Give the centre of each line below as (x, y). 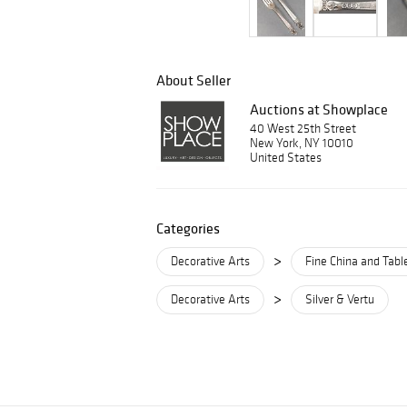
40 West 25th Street (303, 129)
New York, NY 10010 (302, 143)
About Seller (194, 80)
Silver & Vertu (340, 299)
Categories (188, 228)
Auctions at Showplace (319, 109)
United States (286, 158)
